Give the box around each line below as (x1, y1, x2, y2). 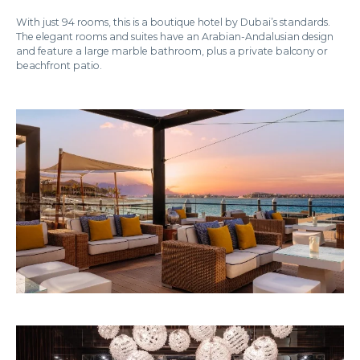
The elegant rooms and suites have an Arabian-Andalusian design (16, 30, 333, 43)
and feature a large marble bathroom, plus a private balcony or (16, 44, 328, 57)
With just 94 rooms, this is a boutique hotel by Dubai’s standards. (16, 15, 330, 28)
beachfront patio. (16, 59, 102, 72)
